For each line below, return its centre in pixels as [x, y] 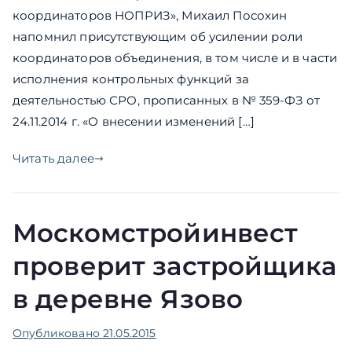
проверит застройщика [174, 266]
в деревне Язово [128, 299]
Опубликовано [58, 334]
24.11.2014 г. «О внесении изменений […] [134, 122]
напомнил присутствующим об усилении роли [158, 37]
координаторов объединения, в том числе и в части [175, 58]
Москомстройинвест [156, 233]
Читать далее [53, 159]
